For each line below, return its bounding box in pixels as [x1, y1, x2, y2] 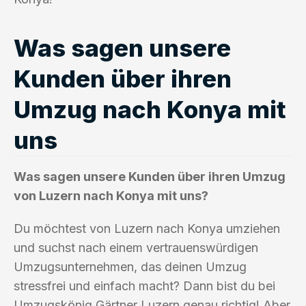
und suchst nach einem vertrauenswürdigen [14, 240, 258, 255]
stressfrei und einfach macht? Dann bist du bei [14, 278, 275, 293]
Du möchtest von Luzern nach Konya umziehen [14, 221, 280, 236]
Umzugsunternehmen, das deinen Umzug [14, 259, 247, 274]
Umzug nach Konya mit [14, 94, 286, 124]
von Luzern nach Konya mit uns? [14, 188, 208, 203]
